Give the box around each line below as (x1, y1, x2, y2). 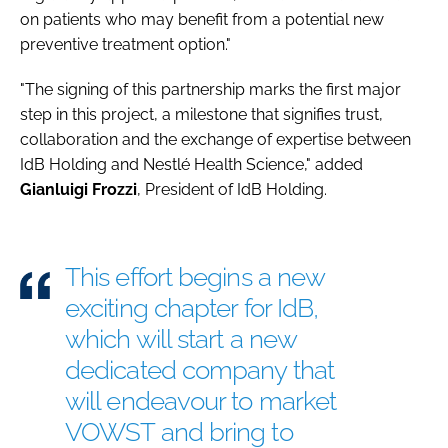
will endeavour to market (65, 385, 337, 416)
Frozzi (92, 179, 137, 199)
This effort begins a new (65, 261, 326, 292)
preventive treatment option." (20, 34, 231, 54)
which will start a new (65, 323, 297, 354)
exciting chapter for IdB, (65, 292, 319, 323)
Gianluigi (20, 179, 88, 199)
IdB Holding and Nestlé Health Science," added (20, 154, 363, 174)
